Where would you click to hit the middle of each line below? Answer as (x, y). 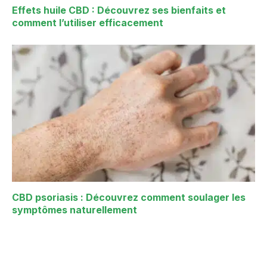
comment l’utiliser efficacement (88, 23)
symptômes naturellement (74, 209)
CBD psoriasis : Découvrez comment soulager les (129, 197)
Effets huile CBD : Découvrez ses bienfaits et (119, 10)
